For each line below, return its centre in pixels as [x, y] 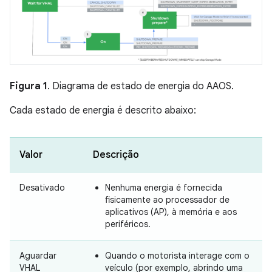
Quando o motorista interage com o [177, 256]
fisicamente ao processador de [167, 200]
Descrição [116, 155]
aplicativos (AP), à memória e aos [171, 212]
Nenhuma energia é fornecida [164, 188]
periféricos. [128, 224]
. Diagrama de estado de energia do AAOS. [141, 87]
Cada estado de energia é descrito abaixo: [103, 111]
